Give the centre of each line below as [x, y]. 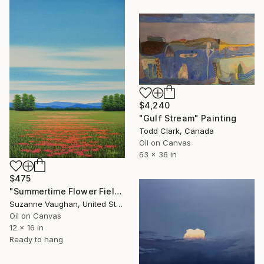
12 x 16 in [27, 227]
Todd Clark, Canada [176, 131]
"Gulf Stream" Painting [188, 118]
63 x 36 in [158, 154]
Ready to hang [36, 239]
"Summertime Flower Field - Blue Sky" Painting [118, 191]
